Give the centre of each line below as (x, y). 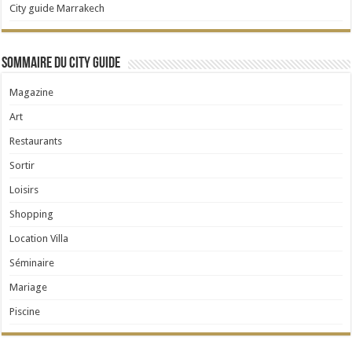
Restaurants (36, 141)
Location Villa (39, 238)
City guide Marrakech (57, 8)
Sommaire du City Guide (61, 63)
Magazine (32, 92)
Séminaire (32, 262)
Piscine (25, 311)
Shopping (32, 214)
